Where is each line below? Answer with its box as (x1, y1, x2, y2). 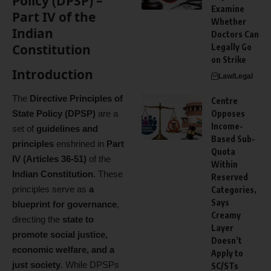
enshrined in (54, 139, 106, 149)
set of (12, 123, 36, 134)
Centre (211, 96, 238, 106)
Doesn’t (211, 235, 242, 246)
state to (62, 214, 94, 224)
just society (12, 260, 60, 270)
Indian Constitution (12, 169, 93, 179)
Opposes (211, 108, 245, 119)
